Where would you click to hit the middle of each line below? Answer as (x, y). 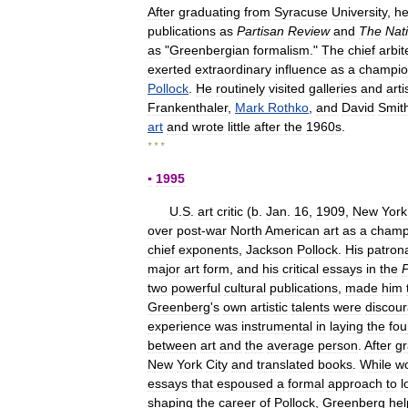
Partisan (260, 31)
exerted (169, 69)
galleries (333, 88)
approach (355, 383)
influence (301, 69)
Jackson (270, 250)
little (239, 127)
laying (347, 326)
